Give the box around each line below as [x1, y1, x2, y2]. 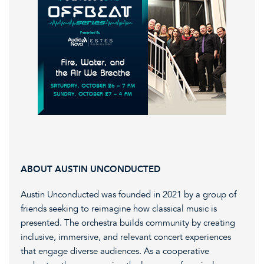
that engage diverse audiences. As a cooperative [21, 245, 209, 256]
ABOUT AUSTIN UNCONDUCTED [21, 163, 160, 174]
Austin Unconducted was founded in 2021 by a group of [21, 189, 236, 200]
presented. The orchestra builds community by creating [21, 217, 235, 228]
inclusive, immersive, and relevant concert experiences [21, 231, 231, 242]
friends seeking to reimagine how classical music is [21, 203, 217, 214]
